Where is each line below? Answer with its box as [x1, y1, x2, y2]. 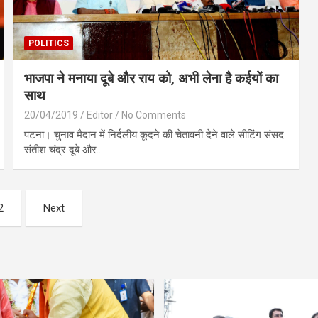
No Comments [121, 109, 187, 121]
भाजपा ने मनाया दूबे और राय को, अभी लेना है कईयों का [24, 70, 279, 87]
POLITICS [28, 38, 70, 48]
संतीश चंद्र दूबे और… [24, 143, 104, 156]
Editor [87, 109, 114, 121]
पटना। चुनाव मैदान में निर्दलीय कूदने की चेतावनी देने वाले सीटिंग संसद [24, 128, 285, 141]
